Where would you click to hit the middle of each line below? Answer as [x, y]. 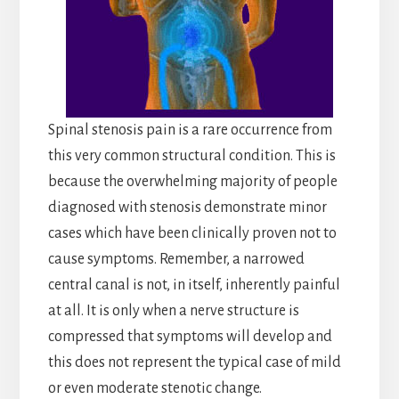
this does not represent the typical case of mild [194, 362]
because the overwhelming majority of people [192, 181]
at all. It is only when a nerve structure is [173, 310]
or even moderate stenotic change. [155, 388]
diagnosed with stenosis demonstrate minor [187, 207]
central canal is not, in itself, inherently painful [194, 285]
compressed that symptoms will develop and [190, 336]
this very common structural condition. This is [191, 155]
